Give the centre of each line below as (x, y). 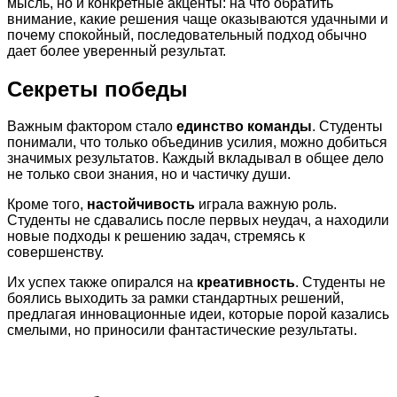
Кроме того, (47, 205)
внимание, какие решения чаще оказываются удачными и (198, 19)
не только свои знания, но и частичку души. (149, 175)
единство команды (244, 127)
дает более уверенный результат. (117, 51)
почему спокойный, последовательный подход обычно (187, 35)
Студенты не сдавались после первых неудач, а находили (198, 221)
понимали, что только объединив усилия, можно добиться (197, 143)
